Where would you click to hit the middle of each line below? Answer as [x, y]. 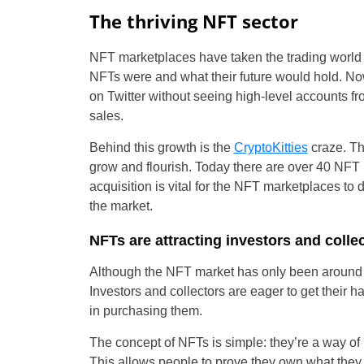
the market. [121, 206]
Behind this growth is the [161, 147]
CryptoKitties [271, 147]
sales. [106, 115]
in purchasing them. [147, 310]
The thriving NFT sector [193, 21]
